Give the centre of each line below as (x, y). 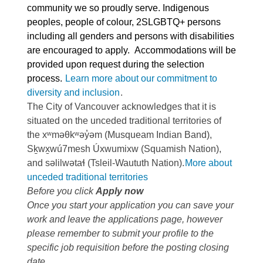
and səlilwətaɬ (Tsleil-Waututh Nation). (106, 163)
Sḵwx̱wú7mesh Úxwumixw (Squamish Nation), (124, 149)
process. (45, 78)
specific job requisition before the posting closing (128, 247)
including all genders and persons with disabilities (131, 36)
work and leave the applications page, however (125, 219)
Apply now (119, 191)
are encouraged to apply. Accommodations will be (131, 50)
